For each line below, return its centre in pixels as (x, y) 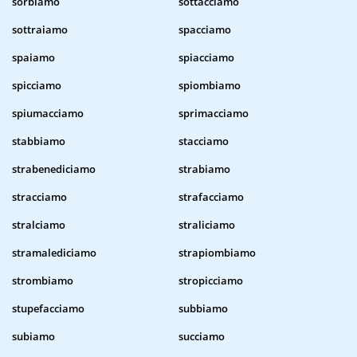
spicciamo (37, 86)
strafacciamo (211, 197)
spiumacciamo (48, 114)
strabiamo (204, 169)
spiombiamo (210, 86)
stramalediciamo (54, 253)
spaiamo (33, 58)
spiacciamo (206, 58)
